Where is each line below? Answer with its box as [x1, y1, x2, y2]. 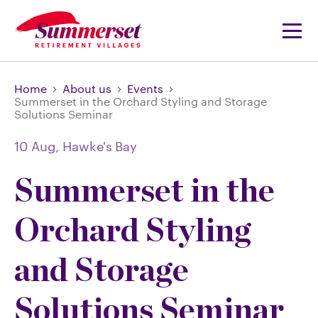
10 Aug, [14, 138, 63, 154]
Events [127, 82, 163, 95]
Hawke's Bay [62, 138, 138, 154]
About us [62, 82, 111, 95]
